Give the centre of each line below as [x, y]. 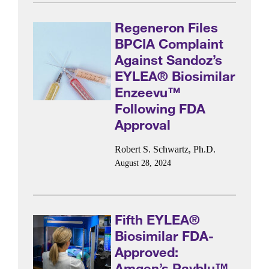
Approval [143, 124]
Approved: [147, 252]
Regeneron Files [167, 27]
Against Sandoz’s [169, 59]
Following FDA [160, 108]
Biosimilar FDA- [165, 236]
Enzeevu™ [148, 92]
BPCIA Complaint [169, 43]
